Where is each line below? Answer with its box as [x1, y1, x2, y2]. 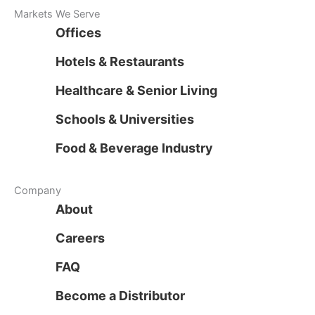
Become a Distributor [55, 288, 185, 304]
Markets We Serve [14, 8, 100, 21]
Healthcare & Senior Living [55, 83, 217, 98]
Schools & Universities [55, 112, 194, 127]
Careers [55, 231, 105, 246]
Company [14, 184, 61, 198]
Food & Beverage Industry [55, 141, 213, 156]
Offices [55, 25, 101, 41]
